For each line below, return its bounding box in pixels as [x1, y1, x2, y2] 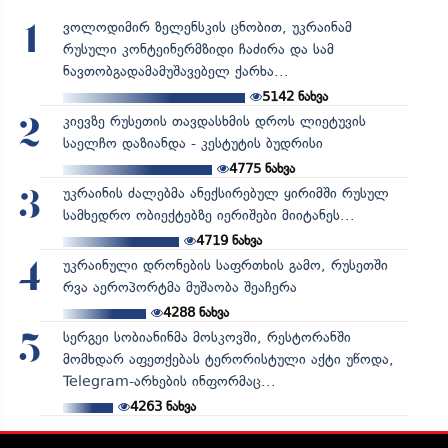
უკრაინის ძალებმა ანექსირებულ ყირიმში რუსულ [62, 184, 389, 202]
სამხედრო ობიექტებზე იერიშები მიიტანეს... [62, 206, 355, 224]
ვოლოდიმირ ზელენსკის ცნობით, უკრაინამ [62, 18, 352, 36]
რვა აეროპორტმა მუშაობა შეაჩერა [62, 278, 297, 296]
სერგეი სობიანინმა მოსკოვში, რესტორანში [62, 328, 351, 346]
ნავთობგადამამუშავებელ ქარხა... [62, 62, 289, 80]
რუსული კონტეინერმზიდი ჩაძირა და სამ [62, 40, 334, 58]
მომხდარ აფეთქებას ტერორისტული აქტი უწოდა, [62, 350, 394, 368]
